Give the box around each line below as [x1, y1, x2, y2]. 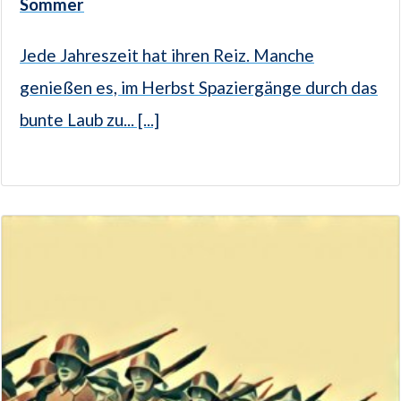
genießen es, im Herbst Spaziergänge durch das [20, 76, 378, 98]
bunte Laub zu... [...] [20, 108, 159, 130]
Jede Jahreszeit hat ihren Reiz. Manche [20, 44, 314, 65]
